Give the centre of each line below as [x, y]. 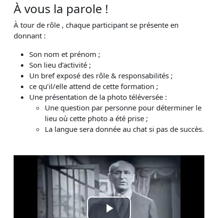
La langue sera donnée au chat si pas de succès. [124, 129]
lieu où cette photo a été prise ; [96, 118]
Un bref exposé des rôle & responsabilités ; [101, 75]
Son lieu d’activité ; [60, 64]
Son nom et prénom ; [65, 54]
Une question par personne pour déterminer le [123, 107]
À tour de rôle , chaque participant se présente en [96, 25]
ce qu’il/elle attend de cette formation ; [94, 86]
